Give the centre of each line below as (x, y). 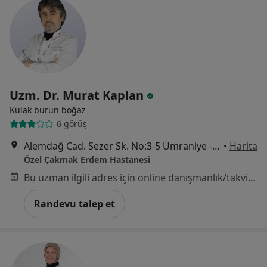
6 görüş (72, 124)
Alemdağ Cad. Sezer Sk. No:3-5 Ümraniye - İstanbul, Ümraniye (216, 146)
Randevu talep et (74, 204)
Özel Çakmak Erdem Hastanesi (87, 159)
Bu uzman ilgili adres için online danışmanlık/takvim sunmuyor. (252, 177)
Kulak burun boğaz (48, 110)
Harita (243, 146)
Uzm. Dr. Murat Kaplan (78, 95)
